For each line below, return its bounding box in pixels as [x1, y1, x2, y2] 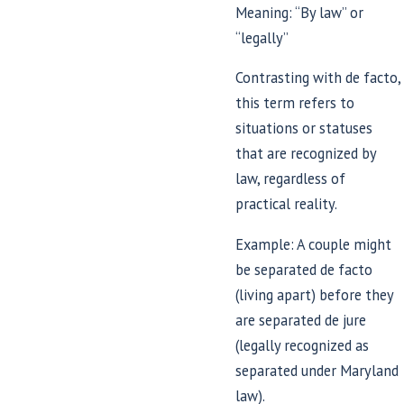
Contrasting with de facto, [235, 68, 401, 88]
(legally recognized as [235, 335, 370, 355]
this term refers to [235, 93, 355, 114]
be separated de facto [235, 259, 373, 280]
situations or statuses [235, 118, 373, 139]
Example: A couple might [235, 234, 392, 254]
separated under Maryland [235, 360, 399, 381]
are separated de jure [235, 309, 367, 330]
